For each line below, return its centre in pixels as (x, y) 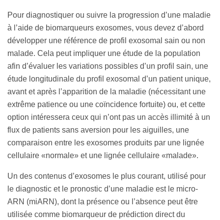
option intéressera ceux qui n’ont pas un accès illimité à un (109, 117)
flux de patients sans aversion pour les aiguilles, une (98, 130)
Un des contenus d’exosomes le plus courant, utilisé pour (107, 176)
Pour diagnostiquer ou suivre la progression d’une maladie (109, 15)
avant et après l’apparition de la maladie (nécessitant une (107, 92)
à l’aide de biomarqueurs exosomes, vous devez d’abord (106, 28)
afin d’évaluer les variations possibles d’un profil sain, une (108, 66)
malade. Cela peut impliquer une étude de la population (104, 54)
